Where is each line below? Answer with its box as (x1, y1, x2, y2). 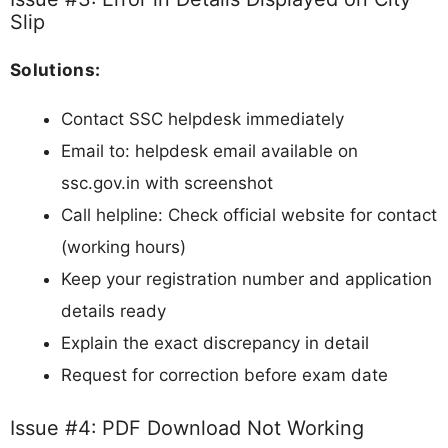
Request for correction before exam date (61, 365, 388, 386)
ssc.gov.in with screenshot (61, 173, 273, 194)
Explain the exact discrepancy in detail (61, 333, 369, 354)
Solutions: (10, 58, 101, 80)
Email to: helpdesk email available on (61, 141, 358, 162)
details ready (61, 301, 166, 322)
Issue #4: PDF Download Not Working (10, 415, 364, 440)
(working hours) (61, 237, 186, 258)
